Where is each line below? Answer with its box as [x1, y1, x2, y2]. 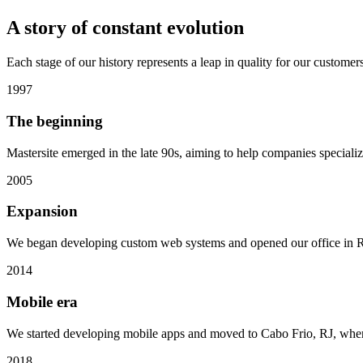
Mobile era [6, 293, 78, 310]
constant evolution [92, 17, 244, 39]
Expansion [6, 203, 78, 220]
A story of [6, 17, 88, 39]
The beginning [6, 112, 103, 130]
